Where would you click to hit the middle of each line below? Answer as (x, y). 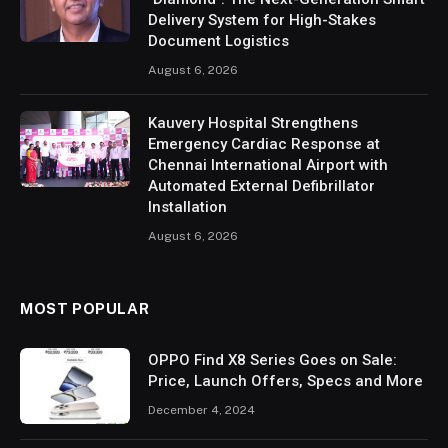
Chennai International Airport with (268, 165)
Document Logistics (218, 41)
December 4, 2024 (201, 410)
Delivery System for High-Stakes (262, 20)
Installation (187, 207)
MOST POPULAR (85, 309)
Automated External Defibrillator (261, 186)
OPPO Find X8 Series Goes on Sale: (272, 360)
